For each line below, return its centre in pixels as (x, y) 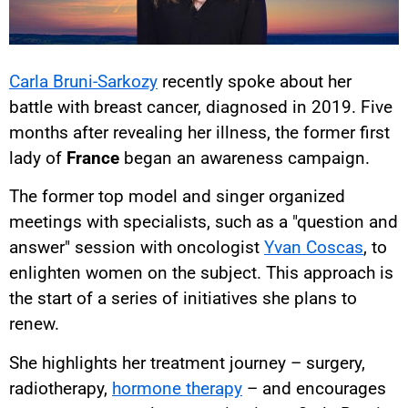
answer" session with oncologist (137, 248)
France (93, 158)
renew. (34, 324)
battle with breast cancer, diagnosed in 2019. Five (201, 107)
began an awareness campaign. (245, 158)
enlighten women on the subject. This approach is (201, 273)
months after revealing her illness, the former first (199, 132)
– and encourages (314, 388)
